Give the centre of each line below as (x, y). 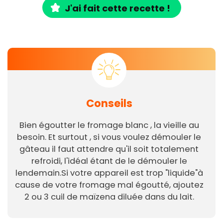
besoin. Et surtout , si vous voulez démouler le (109, 137)
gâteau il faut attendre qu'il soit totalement (109, 149)
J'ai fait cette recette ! (117, 8)
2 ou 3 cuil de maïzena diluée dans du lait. (109, 197)
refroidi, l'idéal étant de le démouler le (109, 161)
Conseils (109, 104)
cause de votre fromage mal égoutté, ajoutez (109, 185)
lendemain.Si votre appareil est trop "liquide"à (109, 173)
